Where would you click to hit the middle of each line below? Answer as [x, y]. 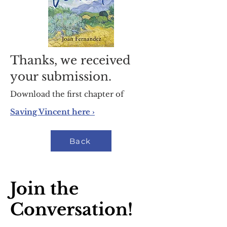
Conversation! [71, 210]
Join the [44, 189]
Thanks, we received [70, 60]
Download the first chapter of [67, 94]
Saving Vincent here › [52, 112]
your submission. [61, 77]
